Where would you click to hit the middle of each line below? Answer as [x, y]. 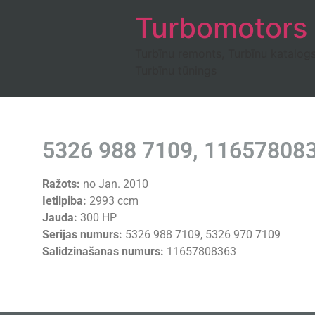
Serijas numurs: [82, 234]
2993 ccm [112, 201]
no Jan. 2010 [114, 184]
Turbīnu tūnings [176, 70]
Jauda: [60, 218]
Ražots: [61, 184]
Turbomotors [221, 28]
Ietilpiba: [64, 201]
